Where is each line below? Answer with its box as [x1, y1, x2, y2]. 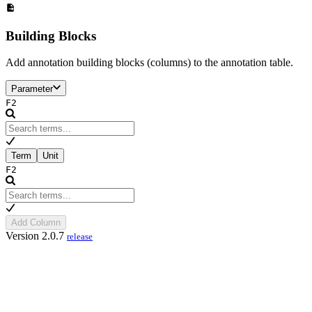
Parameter [11, 84, 53, 95]
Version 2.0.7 [6, 230, 67, 242]
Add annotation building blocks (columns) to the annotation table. [6, 56, 293, 69]
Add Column [11, 217, 61, 228]
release [67, 231, 93, 242]
